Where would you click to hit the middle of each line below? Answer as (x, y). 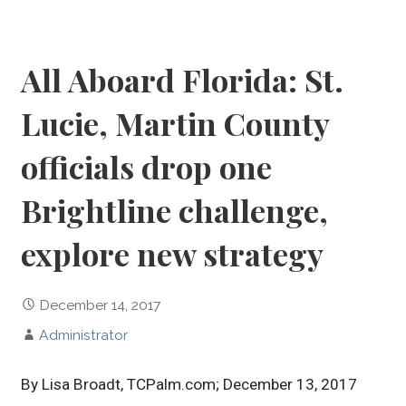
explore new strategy (173, 254)
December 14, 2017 (100, 305)
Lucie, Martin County (175, 124)
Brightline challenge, (175, 211)
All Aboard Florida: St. (183, 80)
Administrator (84, 335)
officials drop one (147, 167)
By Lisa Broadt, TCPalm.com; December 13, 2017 (189, 385)
